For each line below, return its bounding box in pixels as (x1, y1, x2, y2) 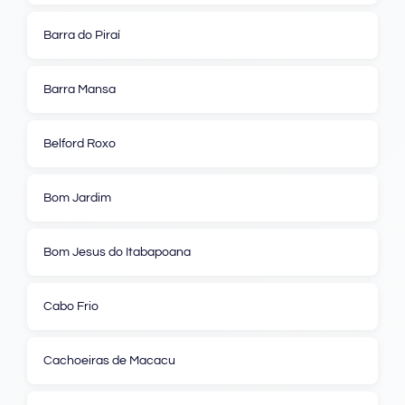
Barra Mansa (43, 82, 116, 96)
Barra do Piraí (43, 28, 120, 42)
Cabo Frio (43, 299, 99, 313)
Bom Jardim (43, 191, 111, 204)
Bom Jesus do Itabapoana (43, 245, 191, 259)
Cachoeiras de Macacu (43, 353, 175, 367)
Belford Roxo (43, 137, 116, 150)
